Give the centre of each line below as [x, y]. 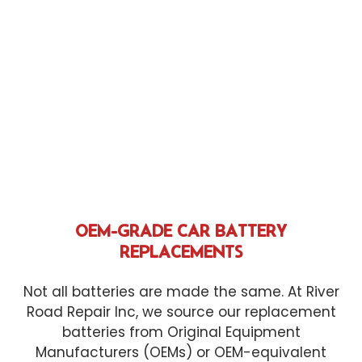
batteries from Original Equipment [181, 333]
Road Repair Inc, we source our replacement [181, 312]
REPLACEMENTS [181, 252]
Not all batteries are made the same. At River [181, 292]
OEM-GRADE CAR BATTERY [181, 231]
